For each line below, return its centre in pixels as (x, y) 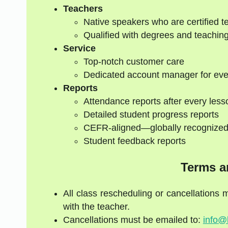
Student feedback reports (134, 141)
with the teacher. (96, 206)
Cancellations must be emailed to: (133, 220)
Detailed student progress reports (151, 115)
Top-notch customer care (134, 62)
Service (79, 49)
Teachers (83, 9)
